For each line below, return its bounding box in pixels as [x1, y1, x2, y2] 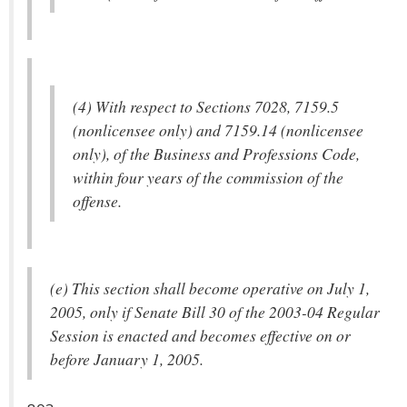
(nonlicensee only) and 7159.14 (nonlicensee [73, 119, 363, 141]
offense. [73, 190, 122, 212]
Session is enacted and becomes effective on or [50, 324, 351, 346]
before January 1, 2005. [50, 348, 203, 370]
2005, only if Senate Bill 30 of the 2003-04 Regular [50, 301, 380, 323]
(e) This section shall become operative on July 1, [50, 277, 370, 299]
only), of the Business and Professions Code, [73, 143, 360, 164]
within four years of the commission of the [73, 166, 343, 188]
